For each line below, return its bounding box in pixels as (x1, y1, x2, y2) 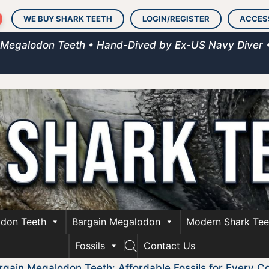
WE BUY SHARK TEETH (23, 14, 112, 23)
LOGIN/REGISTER (142, 14, 210, 23)
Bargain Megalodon (72, 216, 160, 228)
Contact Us (143, 240, 195, 252)
